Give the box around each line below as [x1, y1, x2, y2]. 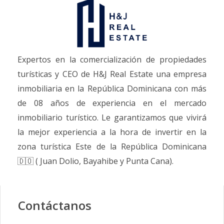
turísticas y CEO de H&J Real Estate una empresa [17, 68, 206, 80]
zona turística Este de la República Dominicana [17, 141, 206, 152]
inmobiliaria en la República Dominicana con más [17, 83, 206, 94]
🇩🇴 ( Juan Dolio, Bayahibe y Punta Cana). [17, 155, 173, 167]
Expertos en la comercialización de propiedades [17, 54, 206, 65]
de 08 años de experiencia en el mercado [17, 97, 206, 109]
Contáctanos [18, 197, 91, 214]
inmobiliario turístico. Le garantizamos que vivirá [17, 112, 206, 123]
